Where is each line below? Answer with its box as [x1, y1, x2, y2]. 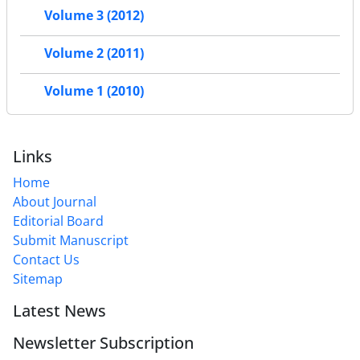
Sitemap [13, 270, 63, 288]
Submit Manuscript [13, 231, 129, 250]
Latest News [13, 300, 106, 322]
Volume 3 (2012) [44, 6, 144, 25]
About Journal [13, 193, 96, 211]
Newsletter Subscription [13, 332, 194, 354]
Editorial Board [13, 212, 104, 231]
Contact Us [13, 251, 80, 269]
